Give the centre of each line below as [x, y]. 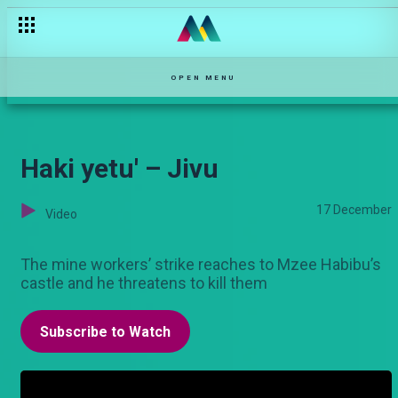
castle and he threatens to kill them [144, 283]
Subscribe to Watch [105, 332]
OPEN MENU [203, 77]
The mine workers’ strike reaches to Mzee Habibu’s [201, 264]
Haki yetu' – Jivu [119, 168]
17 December [354, 210]
